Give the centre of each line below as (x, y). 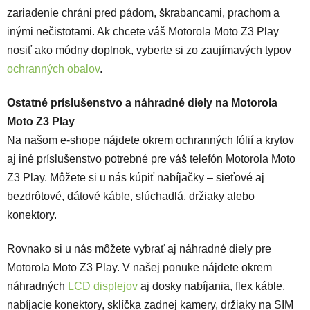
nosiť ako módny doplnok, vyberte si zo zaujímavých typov (149, 51)
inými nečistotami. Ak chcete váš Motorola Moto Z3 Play (143, 32)
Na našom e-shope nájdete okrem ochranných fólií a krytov (151, 140)
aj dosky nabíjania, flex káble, (211, 286)
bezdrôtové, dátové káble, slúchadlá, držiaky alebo (131, 197)
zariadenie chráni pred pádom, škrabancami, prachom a (143, 13)
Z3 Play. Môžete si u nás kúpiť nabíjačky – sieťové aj (136, 178)
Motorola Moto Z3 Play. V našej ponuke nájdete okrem (139, 268)
